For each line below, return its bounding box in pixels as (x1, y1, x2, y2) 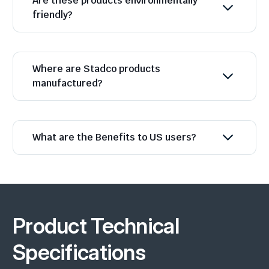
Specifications (13, 239, 146, 266)
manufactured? (32, 77, 102, 90)
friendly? (32, 8, 72, 22)
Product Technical (13, 213, 179, 240)
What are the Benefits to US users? (32, 131, 196, 144)
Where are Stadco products (32, 62, 160, 76)
